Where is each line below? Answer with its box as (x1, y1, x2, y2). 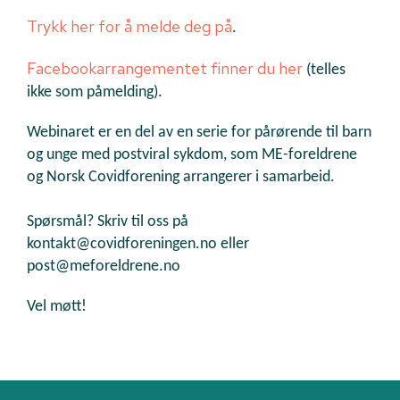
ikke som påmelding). (27, 84, 162, 102)
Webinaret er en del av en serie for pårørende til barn (27, 124, 371, 142)
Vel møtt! (27, 298, 87, 316)
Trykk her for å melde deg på (27, 16, 232, 37)
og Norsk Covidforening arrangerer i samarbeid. (27, 169, 335, 187)
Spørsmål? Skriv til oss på (27, 213, 188, 231)
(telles (303, 62, 346, 79)
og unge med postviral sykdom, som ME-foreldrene (27, 146, 357, 164)
